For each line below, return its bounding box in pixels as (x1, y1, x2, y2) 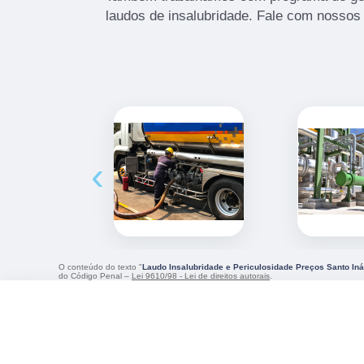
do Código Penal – (58, 271, 132, 281)
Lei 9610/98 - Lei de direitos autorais (132, 271, 270, 281)
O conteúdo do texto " (58, 262, 142, 272)
